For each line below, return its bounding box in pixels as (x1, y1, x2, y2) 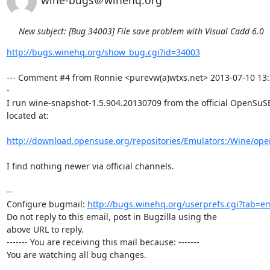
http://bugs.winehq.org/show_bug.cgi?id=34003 (6, 46, 200, 58)
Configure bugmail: (6, 198, 87, 210)
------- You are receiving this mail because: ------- (6, 236, 199, 248)
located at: (6, 110, 51, 121)
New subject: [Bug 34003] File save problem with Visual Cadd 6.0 (18, 25, 264, 37)
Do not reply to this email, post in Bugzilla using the (6, 211, 217, 222)
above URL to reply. (6, 224, 84, 235)
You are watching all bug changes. (6, 249, 146, 260)
